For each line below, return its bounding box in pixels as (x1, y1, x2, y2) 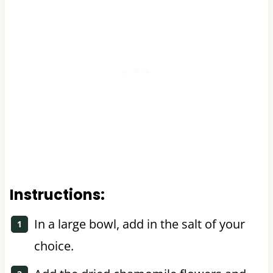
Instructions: (9, 184, 105, 205)
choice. (34, 237, 74, 254)
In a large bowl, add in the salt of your (34, 215, 245, 232)
